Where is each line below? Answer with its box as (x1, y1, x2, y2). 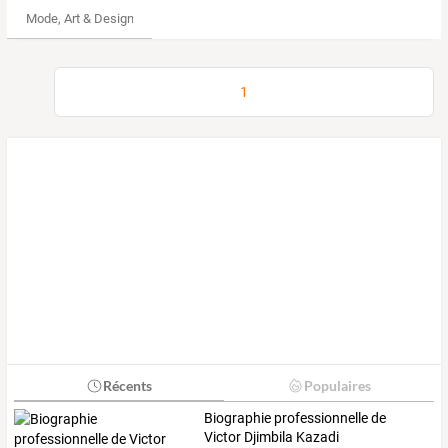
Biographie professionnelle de (204, 410, 387, 427)
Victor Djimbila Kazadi (204, 429, 340, 446)
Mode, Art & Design (25, 11, 134, 27)
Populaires (303, 377, 371, 395)
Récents (102, 377, 152, 395)
